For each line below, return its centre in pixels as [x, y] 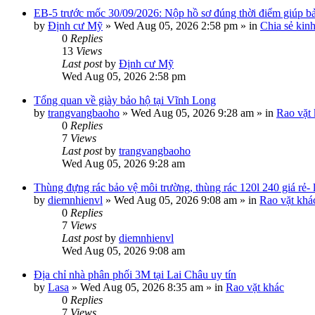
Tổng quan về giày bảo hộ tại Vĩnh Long [125, 100]
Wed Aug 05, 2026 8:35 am [142, 287]
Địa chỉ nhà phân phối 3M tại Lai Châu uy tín [135, 275]
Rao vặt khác [255, 287]
